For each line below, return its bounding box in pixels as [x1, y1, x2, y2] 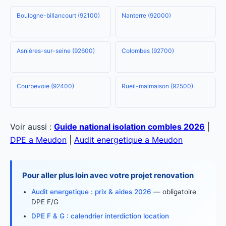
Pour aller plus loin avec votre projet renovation [22, 171, 194, 180]
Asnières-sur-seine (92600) [17, 47, 95, 54]
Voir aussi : [10, 122, 54, 132]
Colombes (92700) [122, 47, 174, 54]
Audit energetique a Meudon [74, 135, 183, 145]
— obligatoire [151, 188, 196, 196]
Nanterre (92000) [122, 12, 171, 19]
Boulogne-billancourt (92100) [17, 12, 100, 19]
